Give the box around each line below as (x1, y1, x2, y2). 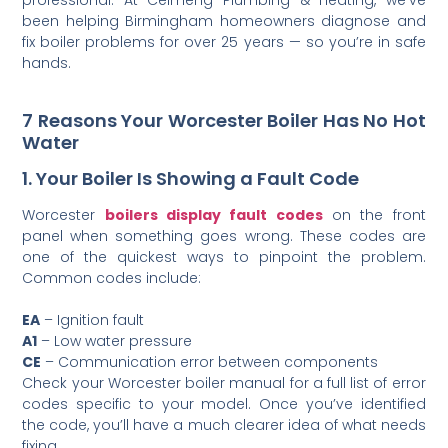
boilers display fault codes (104, 204, 323, 225)
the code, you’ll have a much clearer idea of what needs (22, 414, 426, 435)
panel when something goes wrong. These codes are (22, 225, 426, 246)
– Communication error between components (41, 351, 379, 372)
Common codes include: (22, 267, 202, 288)
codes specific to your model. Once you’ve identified (22, 393, 426, 414)
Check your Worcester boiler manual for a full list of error (22, 372, 426, 393)
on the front (322, 204, 426, 225)
